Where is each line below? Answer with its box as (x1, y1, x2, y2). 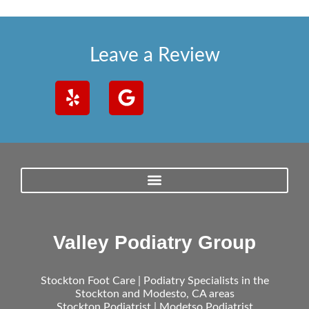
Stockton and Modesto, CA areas (74, 288, 235, 299)
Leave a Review (89, 45, 220, 65)
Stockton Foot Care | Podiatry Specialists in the (40, 275, 269, 286)
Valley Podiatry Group (53, 231, 256, 253)
